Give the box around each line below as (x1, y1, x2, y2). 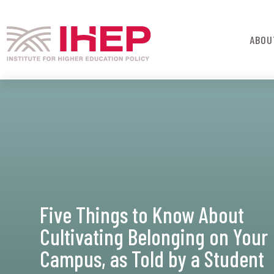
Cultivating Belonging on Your (40, 223, 268, 250)
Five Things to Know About (40, 201, 244, 228)
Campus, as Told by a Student (40, 245, 264, 272)
